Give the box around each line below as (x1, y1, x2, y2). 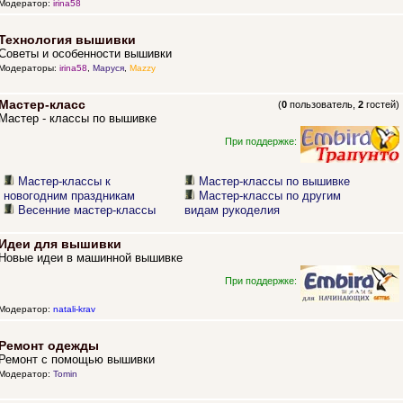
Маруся (92, 63, 124, 74)
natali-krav (52, 304, 95, 315)
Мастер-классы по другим (199, 189, 342, 203)
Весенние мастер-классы (18, 203, 157, 218)
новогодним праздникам (4, 189, 136, 203)
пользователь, (287, 99, 359, 111)
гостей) (363, 99, 400, 111)
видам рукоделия (184, 203, 281, 218)
